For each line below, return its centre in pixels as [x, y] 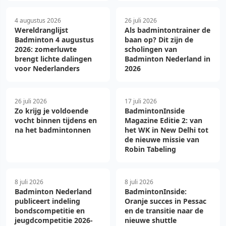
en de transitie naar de [164, 211]
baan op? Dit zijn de [159, 40]
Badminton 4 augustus [54, 40]
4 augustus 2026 [38, 20]
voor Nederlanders [47, 68]
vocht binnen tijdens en [56, 120]
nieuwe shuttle [151, 220]
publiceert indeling [47, 201]
